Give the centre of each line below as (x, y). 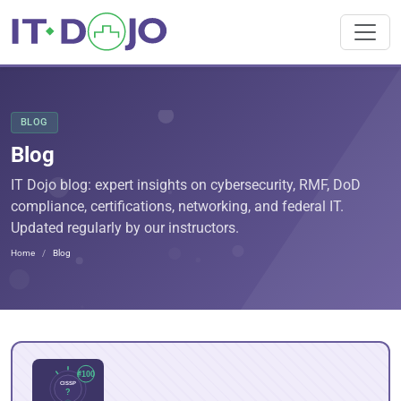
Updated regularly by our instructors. (125, 228)
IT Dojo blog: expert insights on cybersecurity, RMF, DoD (186, 185)
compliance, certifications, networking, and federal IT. (177, 206)
